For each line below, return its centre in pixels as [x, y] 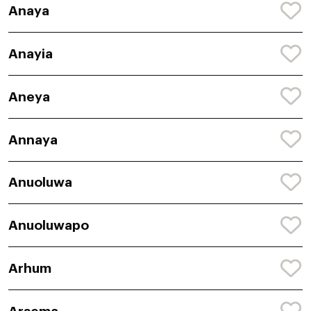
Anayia [31, 54]
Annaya [33, 140]
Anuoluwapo [49, 226]
